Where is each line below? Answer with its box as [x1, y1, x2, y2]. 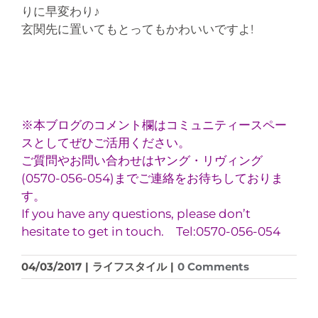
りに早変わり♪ [21, 4, 100, 18]
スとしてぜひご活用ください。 [21, 135, 190, 150]
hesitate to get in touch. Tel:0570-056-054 [21, 224, 280, 238]
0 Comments [177, 259, 249, 273]
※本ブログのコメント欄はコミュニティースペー [21, 117, 287, 132]
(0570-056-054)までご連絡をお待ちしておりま [21, 170, 283, 185]
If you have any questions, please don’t [21, 206, 251, 221]
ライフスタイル [92, 259, 167, 273]
